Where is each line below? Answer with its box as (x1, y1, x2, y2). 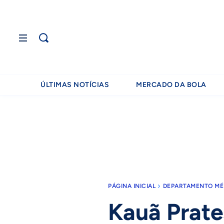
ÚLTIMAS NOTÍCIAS (40, 80, 109, 89)
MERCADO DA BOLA (136, 80, 206, 89)
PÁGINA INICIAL (108, 182, 155, 189)
